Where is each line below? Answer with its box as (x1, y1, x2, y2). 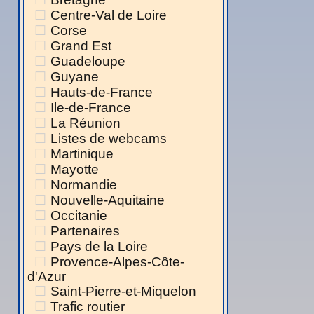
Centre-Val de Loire (50, 8, 167, 23)
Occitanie (50, 208, 107, 224)
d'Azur (27, 269, 66, 285)
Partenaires (50, 224, 120, 239)
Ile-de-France (50, 100, 131, 116)
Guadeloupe (50, 54, 125, 69)
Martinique (50, 146, 114, 162)
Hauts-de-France (50, 85, 153, 100)
